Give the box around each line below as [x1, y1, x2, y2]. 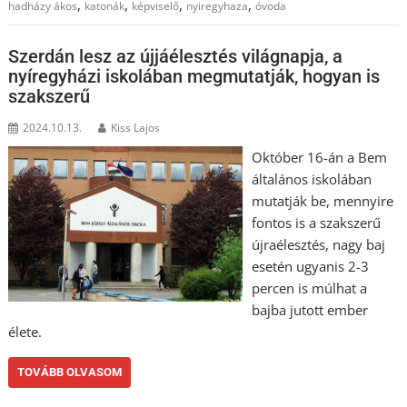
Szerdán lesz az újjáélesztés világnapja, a [8, 45, 343, 67]
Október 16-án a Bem [251, 147, 387, 166]
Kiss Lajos [111, 119, 161, 135]
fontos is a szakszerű [251, 213, 381, 232]
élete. [8, 322, 43, 341]
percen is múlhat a [251, 278, 367, 297]
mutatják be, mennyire [251, 191, 393, 210]
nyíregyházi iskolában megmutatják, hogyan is [8, 65, 381, 87]
